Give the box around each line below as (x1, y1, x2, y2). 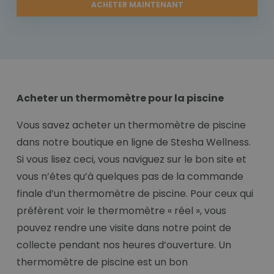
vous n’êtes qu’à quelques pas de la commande (17, 169, 243, 184)
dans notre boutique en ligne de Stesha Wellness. (17, 135, 251, 150)
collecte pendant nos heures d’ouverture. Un (17, 238, 231, 253)
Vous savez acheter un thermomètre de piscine (17, 118, 246, 133)
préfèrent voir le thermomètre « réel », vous (17, 204, 226, 218)
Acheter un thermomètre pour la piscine (17, 91, 224, 106)
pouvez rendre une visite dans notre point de (17, 221, 231, 235)
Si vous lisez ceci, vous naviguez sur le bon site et (17, 152, 246, 167)
